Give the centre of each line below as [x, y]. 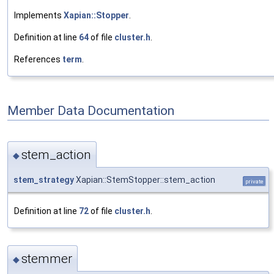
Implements [39, 15]
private [254, 182]
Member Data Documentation [91, 110]
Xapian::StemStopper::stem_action [145, 180]
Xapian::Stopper [96, 15]
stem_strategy [44, 180]
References [38, 59]
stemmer [47, 258]
